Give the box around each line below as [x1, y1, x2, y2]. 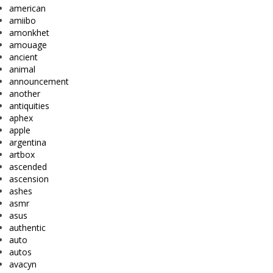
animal [9, 63, 35, 76]
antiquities [9, 100, 49, 112]
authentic [9, 222, 46, 234]
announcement [9, 76, 69, 88]
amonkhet [9, 27, 49, 39]
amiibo [9, 15, 36, 27]
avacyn [9, 258, 37, 271]
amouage [9, 39, 47, 51]
